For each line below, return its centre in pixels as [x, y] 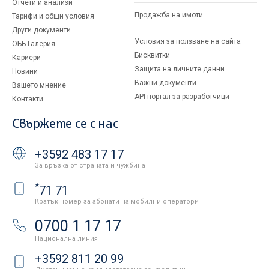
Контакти [28, 99]
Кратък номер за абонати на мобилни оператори [117, 202]
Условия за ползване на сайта [188, 41]
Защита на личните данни [180, 69]
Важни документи [165, 83]
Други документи [41, 30]
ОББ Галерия [34, 44]
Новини [25, 71]
